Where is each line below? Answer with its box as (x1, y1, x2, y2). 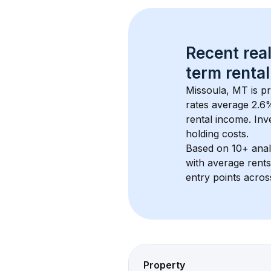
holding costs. (186, 128, 249, 140)
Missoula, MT (186, 84, 248, 96)
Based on (186, 142, 232, 154)
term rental (186, 64, 270, 82)
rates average (186, 99, 252, 111)
